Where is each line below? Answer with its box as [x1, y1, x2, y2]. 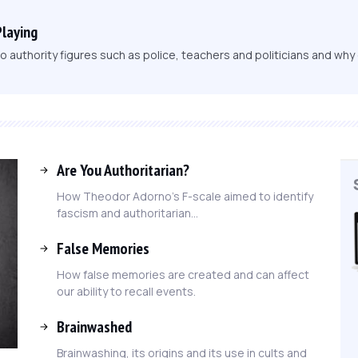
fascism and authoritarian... [57, 205, 198, 221]
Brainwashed [57, 316, 132, 337]
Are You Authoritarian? [57, 159, 189, 181]
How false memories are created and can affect [57, 266, 309, 282]
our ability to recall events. [57, 283, 196, 299]
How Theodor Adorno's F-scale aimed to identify [57, 188, 313, 204]
